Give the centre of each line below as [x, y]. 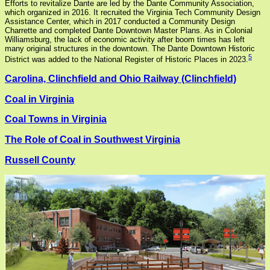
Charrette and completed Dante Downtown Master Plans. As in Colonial [129, 31]
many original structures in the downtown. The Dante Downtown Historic [130, 49]
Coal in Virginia [39, 99]
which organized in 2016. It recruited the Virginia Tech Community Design [133, 13]
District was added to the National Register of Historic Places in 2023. [127, 60]
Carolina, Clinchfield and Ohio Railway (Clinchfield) [121, 79]
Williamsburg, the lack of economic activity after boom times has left [125, 40]
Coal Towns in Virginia [56, 119]
